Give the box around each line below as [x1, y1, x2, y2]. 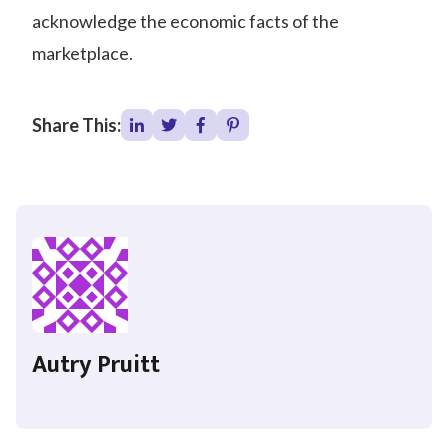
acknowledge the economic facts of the [32, 10, 339, 32]
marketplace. [32, 42, 133, 64]
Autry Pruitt [32, 345, 160, 385]
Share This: [32, 114, 121, 136]
